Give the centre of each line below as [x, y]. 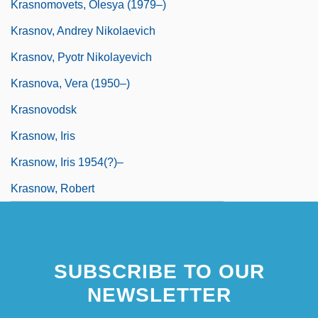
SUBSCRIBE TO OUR [159, 271]
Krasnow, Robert [53, 188]
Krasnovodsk [44, 109]
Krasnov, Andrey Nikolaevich [83, 31]
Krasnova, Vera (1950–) [70, 83]
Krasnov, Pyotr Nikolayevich [81, 57]
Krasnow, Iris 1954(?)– [67, 162]
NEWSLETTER [159, 295]
